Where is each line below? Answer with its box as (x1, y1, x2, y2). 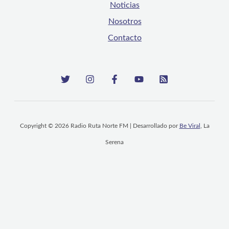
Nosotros (108, 17, 142, 26)
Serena (105, 139, 124, 146)
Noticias (110, 1, 140, 10)
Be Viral (179, 123, 200, 129)
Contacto (108, 34, 142, 42)
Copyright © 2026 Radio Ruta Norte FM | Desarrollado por (19, 123, 179, 129)
